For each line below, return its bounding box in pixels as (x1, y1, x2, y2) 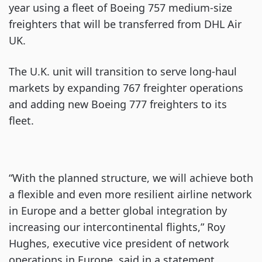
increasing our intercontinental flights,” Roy (9, 220, 225, 234)
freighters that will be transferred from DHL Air (9, 17, 242, 31)
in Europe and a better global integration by (9, 204, 227, 218)
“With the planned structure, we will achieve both (9, 171, 253, 185)
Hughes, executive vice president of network (9, 236, 229, 250)
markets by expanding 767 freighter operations (9, 81, 243, 95)
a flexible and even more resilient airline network (9, 187, 252, 201)
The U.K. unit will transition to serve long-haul (9, 64, 237, 78)
